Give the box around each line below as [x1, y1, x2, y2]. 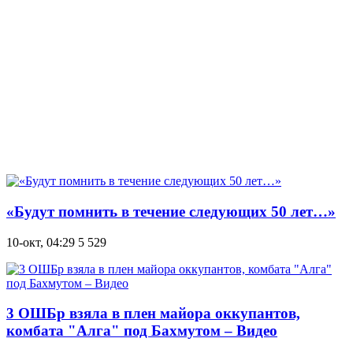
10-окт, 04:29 [6, 235, 75, 249]
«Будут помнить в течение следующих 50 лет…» [6, 203, 336, 220]
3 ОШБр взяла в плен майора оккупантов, [6, 305, 300, 322]
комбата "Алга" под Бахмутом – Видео [6, 322, 277, 340]
